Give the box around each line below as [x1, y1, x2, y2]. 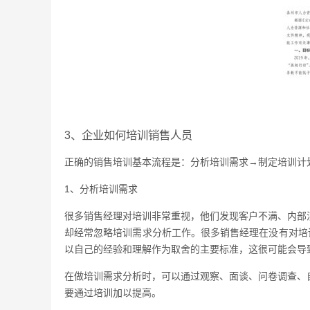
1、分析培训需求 [64, 183, 138, 194]
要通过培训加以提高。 [64, 287, 161, 298]
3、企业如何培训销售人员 [64, 129, 192, 141]
